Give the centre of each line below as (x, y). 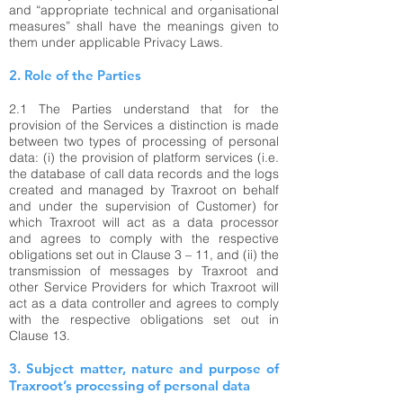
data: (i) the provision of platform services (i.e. (144, 157)
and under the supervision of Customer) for (144, 206)
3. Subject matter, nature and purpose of (144, 368)
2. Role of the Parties (75, 75)
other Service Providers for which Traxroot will (144, 287)
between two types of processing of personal (144, 141)
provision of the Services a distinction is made (144, 125)
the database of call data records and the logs (144, 174)
